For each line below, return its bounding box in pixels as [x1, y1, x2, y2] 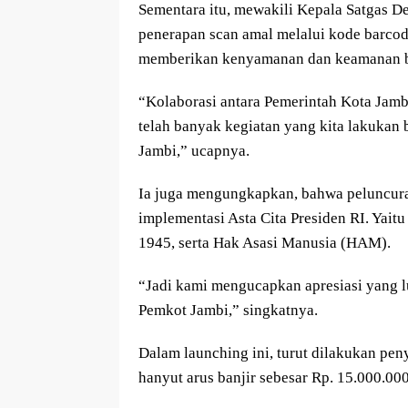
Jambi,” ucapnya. [138, 142, 250, 160]
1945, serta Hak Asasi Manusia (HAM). [138, 234, 391, 252]
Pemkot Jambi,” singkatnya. [138, 301, 318, 320]
